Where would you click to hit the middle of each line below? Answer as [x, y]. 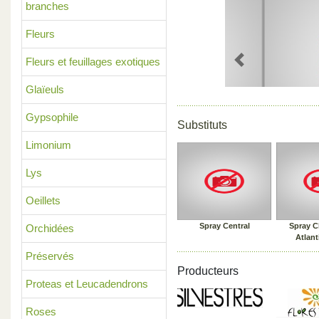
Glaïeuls [45, 89]
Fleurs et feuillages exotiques [93, 62]
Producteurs [208, 271]
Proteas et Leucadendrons [87, 284]
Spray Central [224, 226]
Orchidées [50, 228]
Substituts [202, 125]
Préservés [50, 256]
